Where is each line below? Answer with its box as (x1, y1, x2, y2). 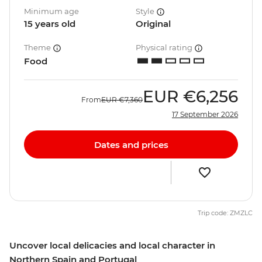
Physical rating (136, 43, 194, 53)
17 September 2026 (172, 110, 238, 119)
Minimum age (24, 6, 79, 16)
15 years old (24, 18, 75, 30)
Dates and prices (94, 139, 168, 150)
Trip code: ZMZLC (198, 209, 253, 218)
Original (136, 18, 171, 30)
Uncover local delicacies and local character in (9, 240, 215, 251)
